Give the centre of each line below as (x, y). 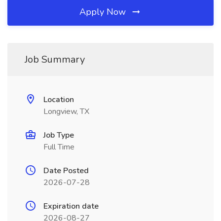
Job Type (59, 135)
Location (59, 100)
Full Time (59, 147)
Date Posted (66, 171)
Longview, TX (66, 111)
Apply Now (104, 12)
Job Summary (55, 59)
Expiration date (71, 206)
